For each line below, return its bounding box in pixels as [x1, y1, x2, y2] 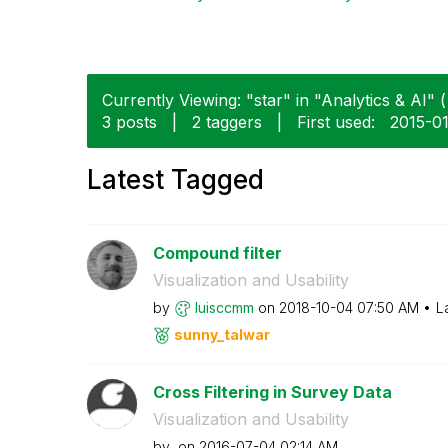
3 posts [102, 111, 157, 132]
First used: [297, 111, 375, 132]
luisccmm [194, 298, 254, 316]
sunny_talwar [173, 325, 270, 343]
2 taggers [192, 111, 262, 132]
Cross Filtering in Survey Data [152, 381, 392, 402]
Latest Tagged [87, 163, 264, 195]
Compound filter [152, 242, 282, 263]
